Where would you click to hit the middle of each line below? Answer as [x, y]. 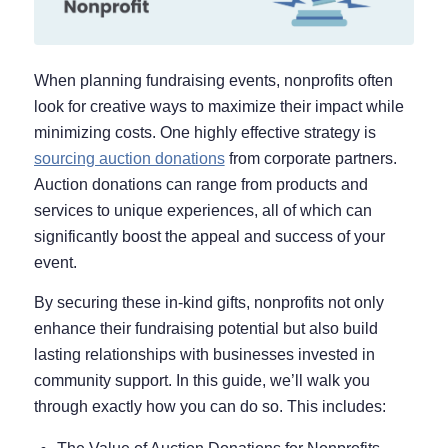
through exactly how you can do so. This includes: [209, 406]
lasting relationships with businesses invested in [204, 354]
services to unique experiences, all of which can [202, 211]
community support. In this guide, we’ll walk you [201, 380]
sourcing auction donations [129, 159]
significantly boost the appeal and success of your [209, 237]
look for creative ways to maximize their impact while [218, 107]
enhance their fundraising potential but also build [205, 328]
